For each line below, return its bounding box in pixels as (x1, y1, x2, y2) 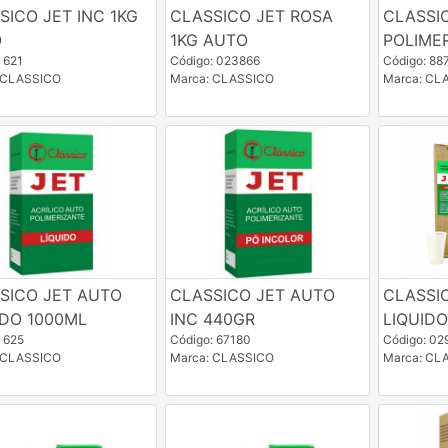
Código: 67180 (169, 332, 251, 348)
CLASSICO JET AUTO (169, 285, 335, 306)
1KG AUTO (169, 30, 248, 51)
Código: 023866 (169, 53, 260, 69)
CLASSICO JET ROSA (169, 6, 333, 27)
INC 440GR (169, 309, 255, 330)
